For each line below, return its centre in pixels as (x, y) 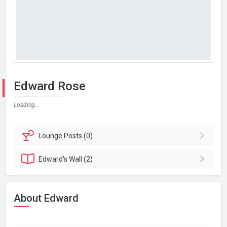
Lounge (51, 136)
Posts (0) (79, 136)
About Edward (46, 198)
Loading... (27, 105)
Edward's (54, 159)
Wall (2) (81, 159)
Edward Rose (50, 86)
